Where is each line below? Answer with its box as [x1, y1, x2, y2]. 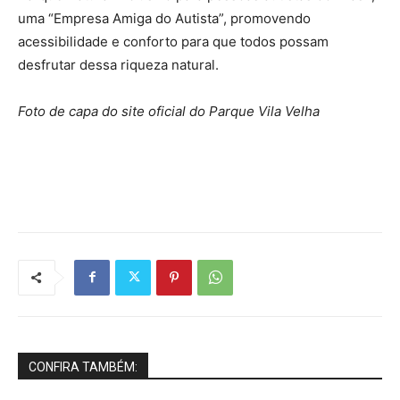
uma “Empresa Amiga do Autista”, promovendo [18, 9, 311, 27]
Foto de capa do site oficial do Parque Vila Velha [18, 102, 320, 120]
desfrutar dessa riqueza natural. [18, 55, 219, 73]
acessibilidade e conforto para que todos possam [18, 32, 329, 50]
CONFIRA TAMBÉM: [29, 359, 137, 374]
